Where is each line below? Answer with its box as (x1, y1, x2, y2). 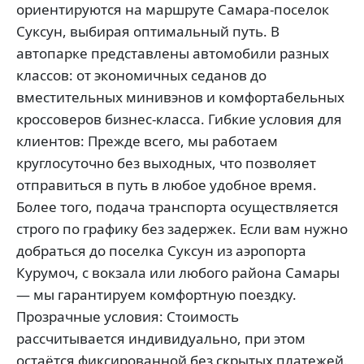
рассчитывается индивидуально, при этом (16, 329, 305, 348)
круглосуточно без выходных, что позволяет (16, 154, 316, 172)
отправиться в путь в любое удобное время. (16, 175, 317, 194)
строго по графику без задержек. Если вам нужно (16, 219, 348, 238)
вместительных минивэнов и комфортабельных (16, 88, 344, 106)
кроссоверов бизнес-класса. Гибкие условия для (16, 110, 342, 128)
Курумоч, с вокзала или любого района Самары (16, 263, 340, 282)
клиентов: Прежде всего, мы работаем (16, 132, 278, 150)
